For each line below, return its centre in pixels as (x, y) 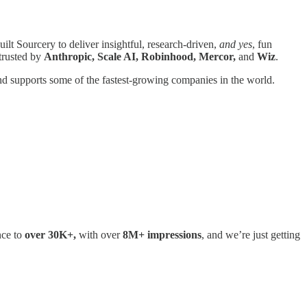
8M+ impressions (162, 234)
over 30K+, (50, 234)
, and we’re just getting (251, 234)
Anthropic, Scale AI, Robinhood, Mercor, (141, 57)
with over (99, 234)
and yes (236, 45)
